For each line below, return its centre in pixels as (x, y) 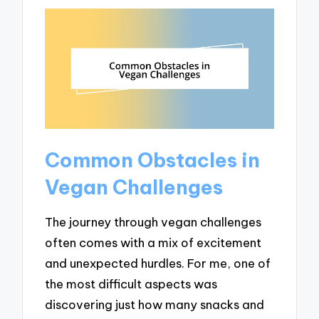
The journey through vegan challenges (153, 222)
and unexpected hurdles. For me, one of (158, 263)
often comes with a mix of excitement (153, 243)
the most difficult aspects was (131, 284)
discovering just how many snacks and (155, 305)
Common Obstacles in (153, 159)
